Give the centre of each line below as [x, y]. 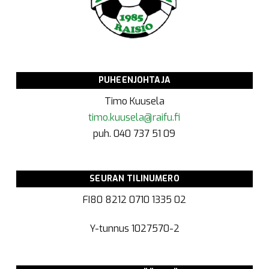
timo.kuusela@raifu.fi [134, 118]
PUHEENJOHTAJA [134, 80]
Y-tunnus [110, 229]
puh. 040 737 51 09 [134, 134]
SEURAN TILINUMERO [134, 179]
